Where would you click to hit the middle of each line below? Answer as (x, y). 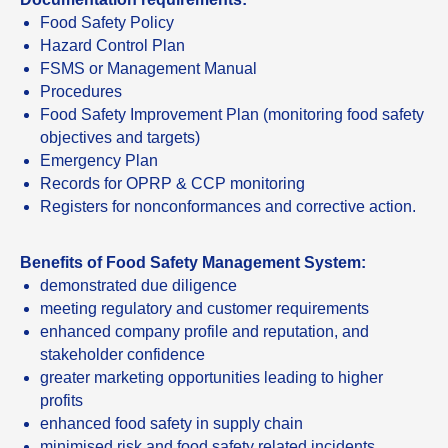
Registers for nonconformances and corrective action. (228, 206)
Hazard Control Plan (112, 45)
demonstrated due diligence (138, 285)
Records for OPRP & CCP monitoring (172, 183)
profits (61, 400)
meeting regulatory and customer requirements (204, 308)
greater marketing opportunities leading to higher (211, 377)
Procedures (81, 91)
